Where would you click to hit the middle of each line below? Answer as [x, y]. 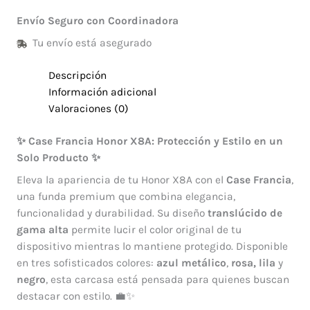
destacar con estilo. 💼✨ [75, 296]
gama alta [42, 229]
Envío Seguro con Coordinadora [97, 20]
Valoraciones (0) [89, 108]
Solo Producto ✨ [58, 158]
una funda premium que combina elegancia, [126, 196]
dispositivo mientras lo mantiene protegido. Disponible [152, 246]
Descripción [78, 75]
